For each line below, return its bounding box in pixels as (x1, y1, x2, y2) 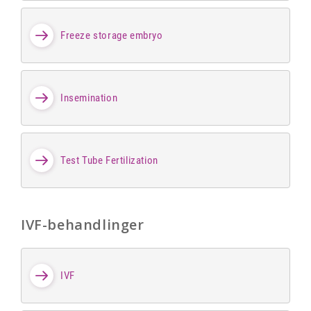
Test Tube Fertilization (60, 153, 158, 167)
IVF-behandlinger (21, 215, 144, 235)
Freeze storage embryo (60, 28, 163, 42)
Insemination (60, 91, 118, 104)
